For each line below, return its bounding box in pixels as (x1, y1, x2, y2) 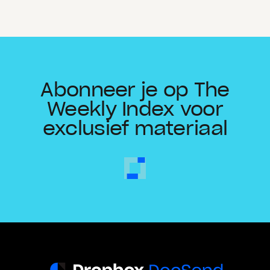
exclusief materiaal (42, 116, 228, 140)
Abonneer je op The (40, 77, 230, 102)
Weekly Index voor (47, 96, 223, 121)
